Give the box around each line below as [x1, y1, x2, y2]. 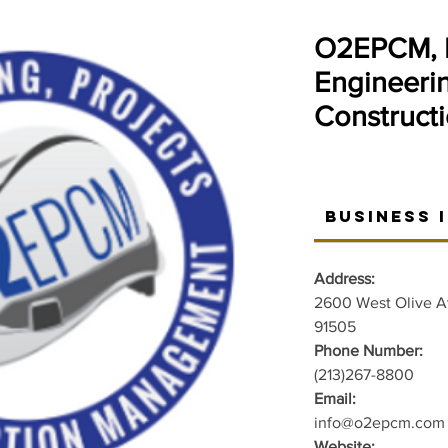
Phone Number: [314, 342, 427, 359]
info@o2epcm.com [314, 414, 445, 431]
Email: [314, 390, 356, 407]
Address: [314, 270, 375, 287]
